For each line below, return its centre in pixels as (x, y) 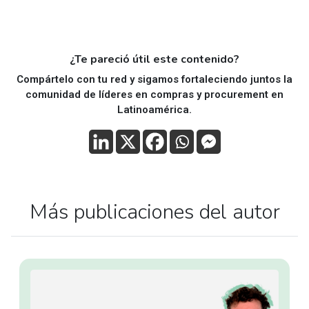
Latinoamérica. (154, 110)
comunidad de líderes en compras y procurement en (154, 94)
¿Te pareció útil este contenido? (154, 59)
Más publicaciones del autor (154, 212)
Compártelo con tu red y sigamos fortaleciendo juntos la (154, 79)
